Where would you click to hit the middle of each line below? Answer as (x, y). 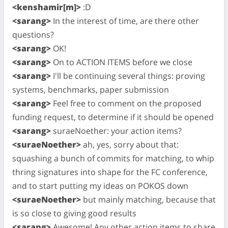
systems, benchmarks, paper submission (91, 89)
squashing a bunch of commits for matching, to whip (113, 158)
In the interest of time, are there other (125, 21)
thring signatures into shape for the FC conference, (110, 172)
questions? (33, 34)
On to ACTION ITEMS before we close (122, 62)
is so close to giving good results (74, 213)
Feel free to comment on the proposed (126, 103)
